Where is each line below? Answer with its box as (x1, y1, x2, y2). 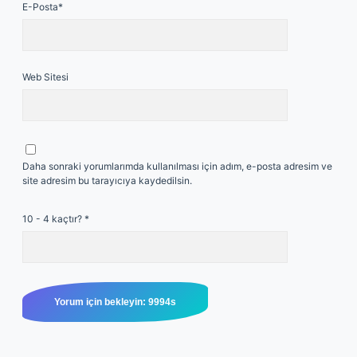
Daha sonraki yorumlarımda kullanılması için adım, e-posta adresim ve (22, 160, 332, 172)
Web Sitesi (22, 71, 69, 83)
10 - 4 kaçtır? (22, 213, 84, 225)
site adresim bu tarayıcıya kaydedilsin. (22, 175, 192, 186)
